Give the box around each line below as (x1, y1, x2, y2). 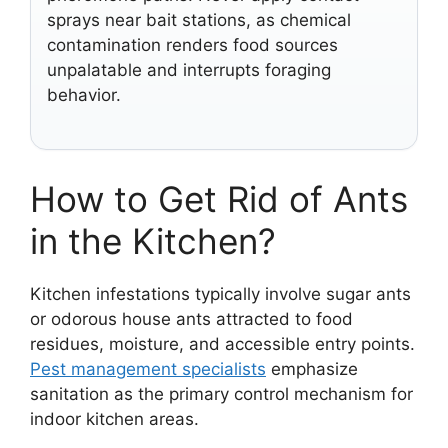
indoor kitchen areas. (30, 409, 199, 429)
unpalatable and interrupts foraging (47, 59, 331, 80)
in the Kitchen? (30, 220, 276, 262)
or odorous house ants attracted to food (30, 309, 353, 329)
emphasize (266, 359, 358, 379)
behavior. (47, 84, 121, 105)
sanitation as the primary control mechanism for (30, 384, 413, 404)
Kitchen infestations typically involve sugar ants (30, 284, 411, 304)
